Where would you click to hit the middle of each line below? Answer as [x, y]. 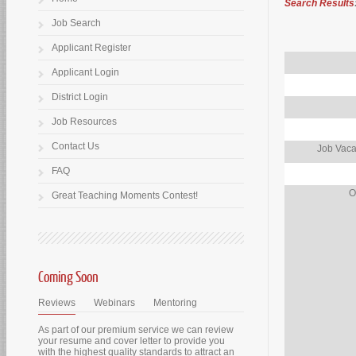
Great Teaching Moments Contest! [125, 195]
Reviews [57, 303]
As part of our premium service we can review [136, 330]
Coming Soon [68, 276]
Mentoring [175, 303]
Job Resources [84, 122]
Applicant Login [85, 72]
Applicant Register [91, 48]
